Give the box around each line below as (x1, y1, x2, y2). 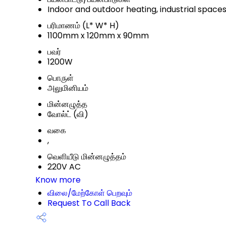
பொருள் (47, 72, 74, 84)
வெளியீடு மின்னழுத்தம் (47, 151, 126, 162)
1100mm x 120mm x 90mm (47, 30, 149, 41)
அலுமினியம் (47, 82, 88, 94)
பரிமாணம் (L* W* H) (47, 20, 119, 31)
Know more (35, 174, 81, 186)
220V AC (47, 161, 81, 173)
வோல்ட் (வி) (47, 108, 88, 120)
